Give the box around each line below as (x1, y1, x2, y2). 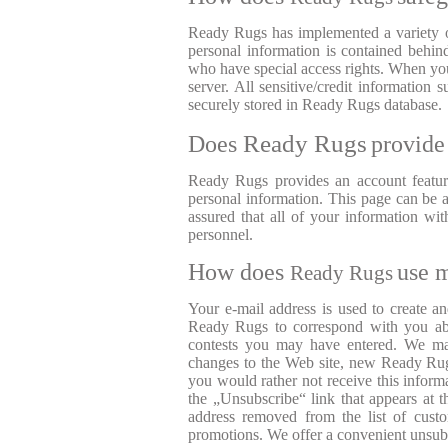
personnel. (188, 226, 257, 244)
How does (188, 258, 290, 285)
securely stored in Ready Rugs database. (188, 96, 446, 114)
